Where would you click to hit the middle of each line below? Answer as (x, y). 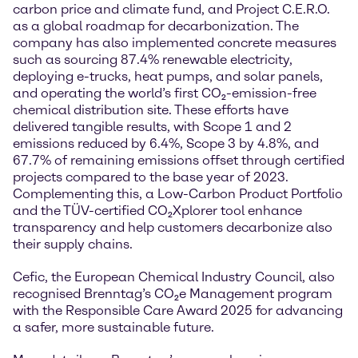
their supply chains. (73, 245)
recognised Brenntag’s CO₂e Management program (173, 294)
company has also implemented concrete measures (175, 43)
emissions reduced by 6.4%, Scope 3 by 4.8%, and (166, 144)
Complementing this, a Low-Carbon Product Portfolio (178, 194)
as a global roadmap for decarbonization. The (156, 26)
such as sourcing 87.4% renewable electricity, (153, 60)
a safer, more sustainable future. (113, 328)
